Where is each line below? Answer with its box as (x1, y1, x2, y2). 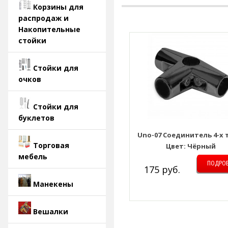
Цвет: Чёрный (166, 141, 216, 151)
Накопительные (18, 24, 80, 34)
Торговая (33, 140, 69, 150)
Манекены (33, 179, 73, 189)
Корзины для (33, 2, 83, 12)
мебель (18, 152, 47, 161)
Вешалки (33, 207, 68, 216)
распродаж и (18, 13, 69, 23)
